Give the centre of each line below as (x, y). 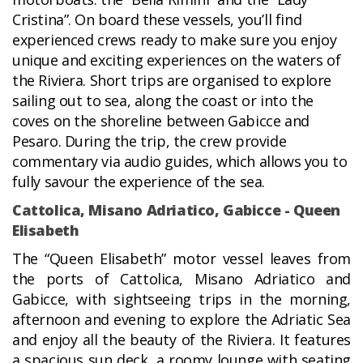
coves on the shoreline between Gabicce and (161, 121)
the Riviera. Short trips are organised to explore (172, 81)
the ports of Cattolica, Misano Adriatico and (181, 279)
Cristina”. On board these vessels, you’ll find (157, 20)
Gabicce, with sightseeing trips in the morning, (181, 299)
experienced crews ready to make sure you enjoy (175, 40)
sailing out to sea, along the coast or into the (163, 101)
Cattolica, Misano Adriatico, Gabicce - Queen (176, 210)
